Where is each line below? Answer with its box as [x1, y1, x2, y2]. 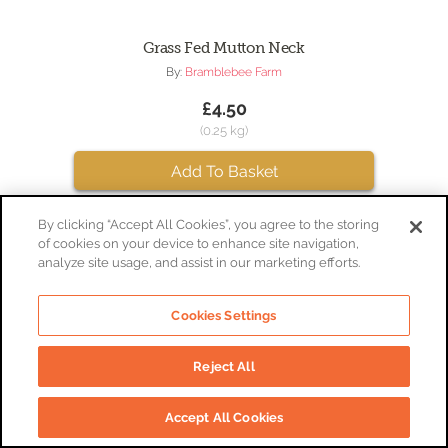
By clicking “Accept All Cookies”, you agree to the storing [38, 217, 380, 232]
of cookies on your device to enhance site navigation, [38, 236, 360, 251]
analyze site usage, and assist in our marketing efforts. [38, 255, 361, 270]
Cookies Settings [171, 308, 277, 323]
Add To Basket [170, 162, 278, 182]
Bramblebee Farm [185, 65, 282, 80]
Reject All [193, 359, 255, 374]
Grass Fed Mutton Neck [143, 39, 305, 58]
